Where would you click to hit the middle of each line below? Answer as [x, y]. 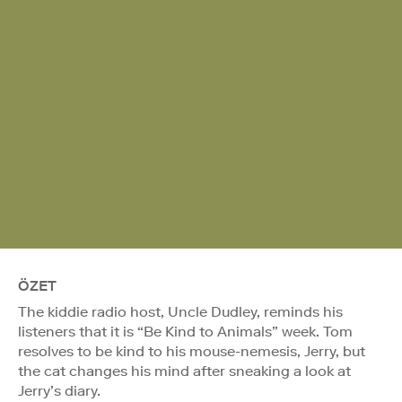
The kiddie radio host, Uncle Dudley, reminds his [180, 311]
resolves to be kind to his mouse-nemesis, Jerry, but [192, 351]
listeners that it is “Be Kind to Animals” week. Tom [185, 331]
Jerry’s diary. [59, 390]
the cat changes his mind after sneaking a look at [184, 371]
